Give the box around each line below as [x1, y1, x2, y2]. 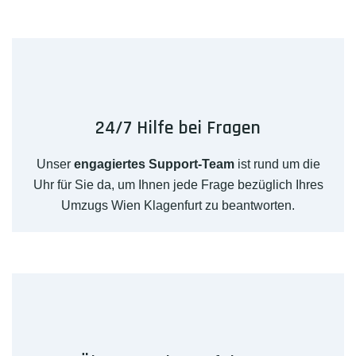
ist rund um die [234, 157, 320, 172]
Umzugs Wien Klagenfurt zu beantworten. [61, 199, 295, 213]
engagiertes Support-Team [73, 157, 234, 172]
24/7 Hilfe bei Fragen [95, 116, 261, 141]
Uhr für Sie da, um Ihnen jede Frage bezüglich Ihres [33, 178, 323, 192]
